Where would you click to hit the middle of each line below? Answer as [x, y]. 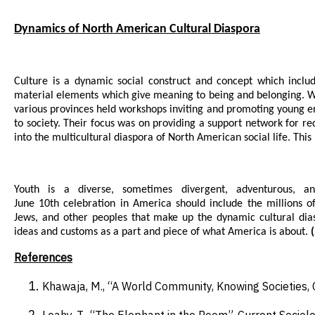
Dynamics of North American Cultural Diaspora [137, 30]
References [43, 258]
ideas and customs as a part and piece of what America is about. [162, 232]
